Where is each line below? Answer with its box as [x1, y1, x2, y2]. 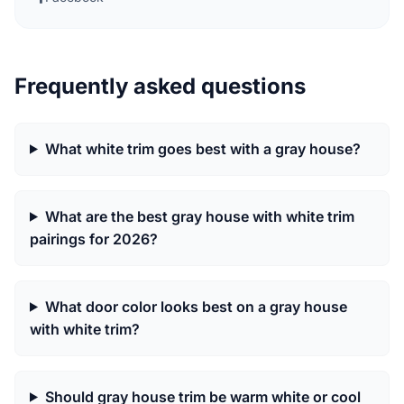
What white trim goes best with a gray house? [44, 139, 361, 158]
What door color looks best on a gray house [44, 297, 347, 316]
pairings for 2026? [30, 229, 158, 248]
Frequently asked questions [14, 72, 306, 99]
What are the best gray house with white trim [44, 207, 354, 225]
